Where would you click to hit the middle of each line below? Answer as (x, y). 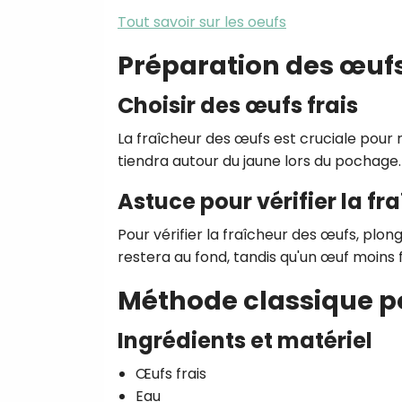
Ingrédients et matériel (245, 340)
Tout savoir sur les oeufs (202, 22)
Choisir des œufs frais (238, 105)
